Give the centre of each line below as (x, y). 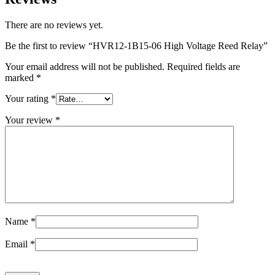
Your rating (28, 99)
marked (21, 78)
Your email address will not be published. (85, 67)
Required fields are (203, 67)
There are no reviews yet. (54, 25)
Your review (30, 120)
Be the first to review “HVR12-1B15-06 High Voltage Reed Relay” (136, 46)
